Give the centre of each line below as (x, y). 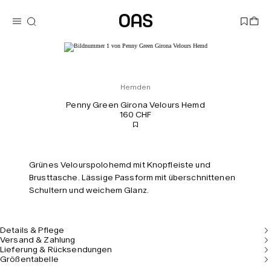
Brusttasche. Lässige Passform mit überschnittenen (132, 178)
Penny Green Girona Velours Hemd (135, 105)
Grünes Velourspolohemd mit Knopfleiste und (120, 165)
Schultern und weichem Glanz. (89, 190)
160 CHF (135, 115)
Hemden (135, 87)
